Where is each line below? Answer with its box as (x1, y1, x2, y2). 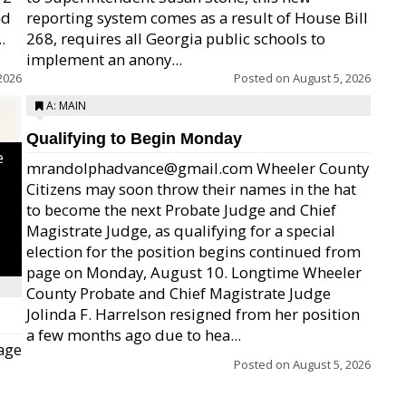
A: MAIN (46, 98, 86, 113)
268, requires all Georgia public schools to (26, 28, 325, 49)
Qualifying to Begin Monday (26, 130, 242, 148)
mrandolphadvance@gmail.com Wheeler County (26, 158, 369, 179)
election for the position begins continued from (26, 241, 361, 262)
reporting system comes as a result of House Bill (26, 7, 368, 28)
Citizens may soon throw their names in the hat (26, 179, 356, 199)
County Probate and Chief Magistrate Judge (26, 283, 331, 304)
